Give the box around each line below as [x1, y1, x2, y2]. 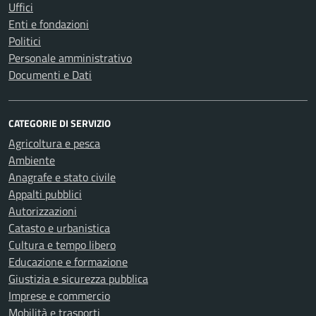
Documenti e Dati [8, 66, 92, 83]
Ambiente [8, 152, 55, 169]
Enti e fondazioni [8, 16, 89, 32]
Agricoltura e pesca [8, 135, 100, 152]
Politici [8, 32, 41, 49]
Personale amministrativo [8, 49, 132, 66]
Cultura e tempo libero [8, 236, 116, 253]
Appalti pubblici [8, 186, 82, 202]
